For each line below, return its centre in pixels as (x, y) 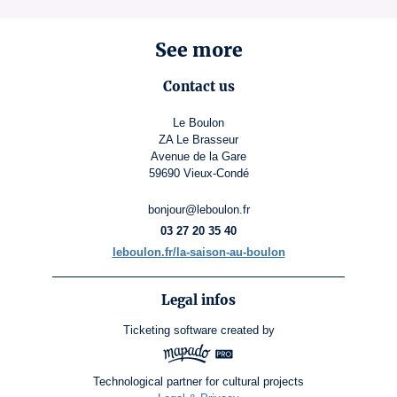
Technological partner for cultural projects (198, 381)
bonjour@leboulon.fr (198, 210)
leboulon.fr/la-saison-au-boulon (198, 253)
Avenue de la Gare (198, 157)
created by (247, 331)
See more (198, 51)
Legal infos (198, 300)
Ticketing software (170, 331)
